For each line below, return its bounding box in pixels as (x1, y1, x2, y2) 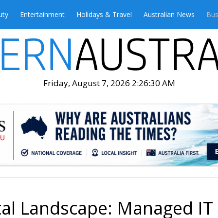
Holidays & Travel (76, 10, 132, 19)
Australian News (144, 10, 195, 19)
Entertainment (20, 10, 65, 19)
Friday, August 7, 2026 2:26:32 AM (43, 77, 175, 89)
